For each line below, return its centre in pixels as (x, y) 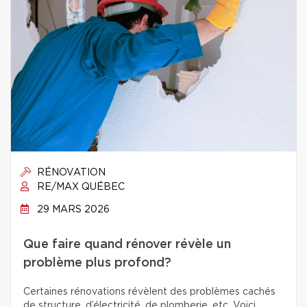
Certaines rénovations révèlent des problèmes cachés (149, 292)
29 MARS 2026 (72, 210)
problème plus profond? (97, 263)
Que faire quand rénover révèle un (127, 245)
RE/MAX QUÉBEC (79, 187)
